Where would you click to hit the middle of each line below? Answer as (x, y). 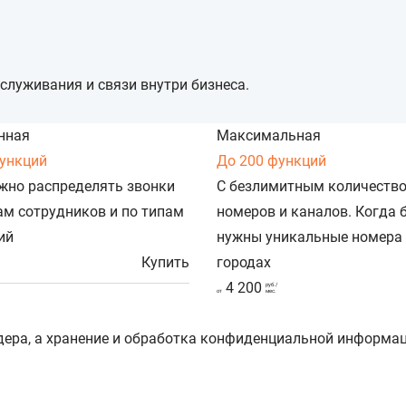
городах (243, 263)
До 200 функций (271, 161)
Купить (165, 263)
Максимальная (268, 136)
